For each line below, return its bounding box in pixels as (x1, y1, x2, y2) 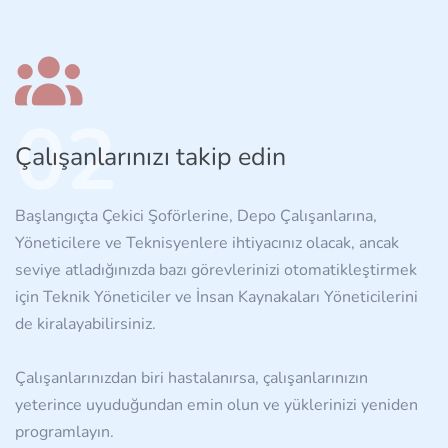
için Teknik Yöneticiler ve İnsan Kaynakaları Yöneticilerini (15, 286, 418, 309)
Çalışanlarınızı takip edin (15, 140, 286, 175)
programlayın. (15, 421, 114, 444)
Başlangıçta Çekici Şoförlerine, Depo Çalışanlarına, (15, 205, 377, 228)
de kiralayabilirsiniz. (15, 313, 156, 336)
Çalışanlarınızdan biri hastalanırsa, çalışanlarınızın (15, 367, 368, 390)
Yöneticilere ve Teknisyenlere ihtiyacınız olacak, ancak (15, 232, 399, 255)
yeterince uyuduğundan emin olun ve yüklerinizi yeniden (15, 394, 418, 417)
